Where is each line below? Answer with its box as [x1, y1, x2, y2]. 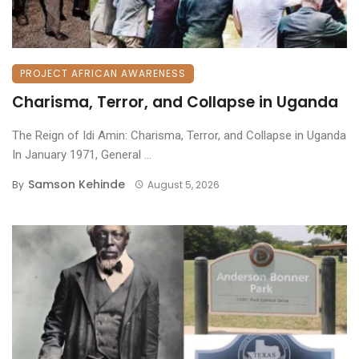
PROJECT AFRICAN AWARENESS [20, 66, 186, 80]
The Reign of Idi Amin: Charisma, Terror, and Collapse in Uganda [12, 127, 346, 143]
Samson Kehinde [28, 175, 125, 192]
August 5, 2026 [147, 177, 220, 192]
